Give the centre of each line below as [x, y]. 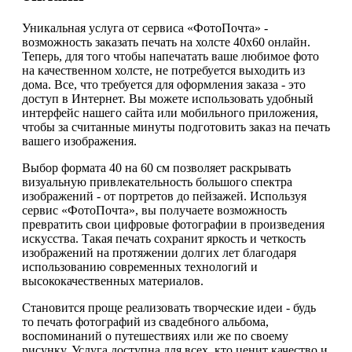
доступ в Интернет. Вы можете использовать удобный [168, 99]
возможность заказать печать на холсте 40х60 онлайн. [166, 42]
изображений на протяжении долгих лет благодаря [159, 253]
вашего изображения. [79, 141]
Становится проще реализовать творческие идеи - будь [169, 308]
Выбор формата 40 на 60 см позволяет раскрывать [156, 168]
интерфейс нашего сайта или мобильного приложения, [170, 113]
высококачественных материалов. [113, 281]
